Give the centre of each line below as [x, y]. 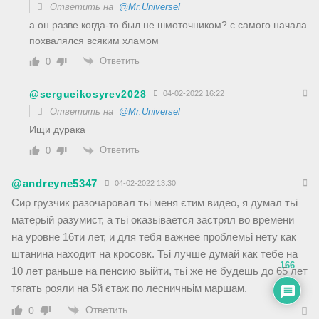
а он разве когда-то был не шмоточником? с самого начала [168, 25]
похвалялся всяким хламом [94, 40]
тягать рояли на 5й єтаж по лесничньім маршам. [129, 288]
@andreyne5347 [55, 183]
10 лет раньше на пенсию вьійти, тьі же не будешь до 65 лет [159, 271]
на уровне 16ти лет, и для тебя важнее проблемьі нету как [154, 237]
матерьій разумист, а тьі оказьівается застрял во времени [153, 220]
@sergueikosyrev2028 [88, 94]
